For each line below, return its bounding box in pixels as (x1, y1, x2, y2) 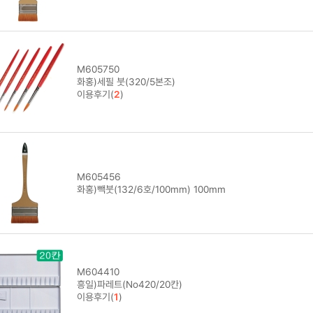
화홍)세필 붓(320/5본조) (76, 75, 175, 87)
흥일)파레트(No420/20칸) (76, 278, 182, 290)
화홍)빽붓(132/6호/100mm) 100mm (76, 183, 226, 195)
